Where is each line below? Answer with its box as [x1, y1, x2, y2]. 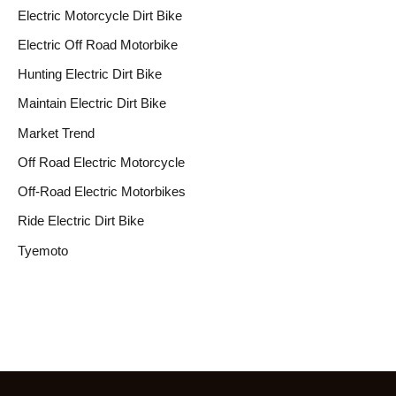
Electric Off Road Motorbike [18, 36, 178, 52]
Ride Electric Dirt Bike [18, 213, 144, 229]
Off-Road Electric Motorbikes [18, 184, 186, 200]
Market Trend [18, 125, 95, 141]
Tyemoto [18, 242, 68, 258]
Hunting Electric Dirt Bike [18, 66, 162, 82]
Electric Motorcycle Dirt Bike [18, 7, 182, 23]
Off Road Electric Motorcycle [18, 154, 185, 170]
